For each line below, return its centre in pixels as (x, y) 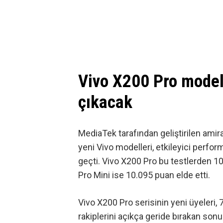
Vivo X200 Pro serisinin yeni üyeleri (147, 203)
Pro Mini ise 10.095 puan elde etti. (144, 175)
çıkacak (105, 103)
